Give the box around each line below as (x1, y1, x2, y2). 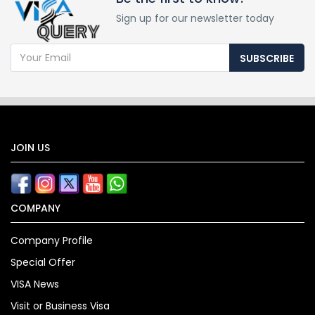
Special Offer (11, 255, 75, 270)
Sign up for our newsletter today (116, 11, 274, 26)
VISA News (11, 277, 59, 292)
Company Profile (11, 233, 93, 248)
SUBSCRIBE (240, 51, 294, 66)
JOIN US (11, 141, 50, 155)
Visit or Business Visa (11, 299, 110, 314)
